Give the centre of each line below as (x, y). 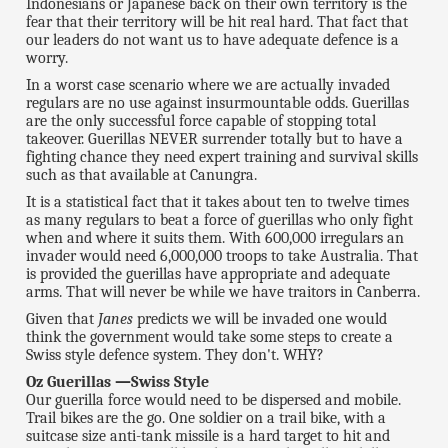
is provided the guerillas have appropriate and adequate (208, 274)
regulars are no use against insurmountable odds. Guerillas (218, 103)
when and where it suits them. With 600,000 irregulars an (215, 238)
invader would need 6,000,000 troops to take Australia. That (222, 256)
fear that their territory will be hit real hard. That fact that (217, 22)
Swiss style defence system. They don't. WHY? (175, 355)
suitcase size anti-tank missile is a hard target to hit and (208, 436)
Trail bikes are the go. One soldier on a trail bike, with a (206, 418)
